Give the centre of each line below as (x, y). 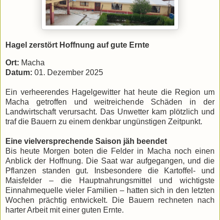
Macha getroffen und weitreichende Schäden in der (110, 102)
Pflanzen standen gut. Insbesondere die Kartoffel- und (110, 171)
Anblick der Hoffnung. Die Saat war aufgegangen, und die (110, 161)
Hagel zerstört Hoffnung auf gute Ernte (77, 45)
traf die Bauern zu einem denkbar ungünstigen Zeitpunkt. (104, 122)
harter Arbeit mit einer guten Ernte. (65, 210)
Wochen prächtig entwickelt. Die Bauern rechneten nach (110, 200)
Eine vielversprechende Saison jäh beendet (86, 141)
